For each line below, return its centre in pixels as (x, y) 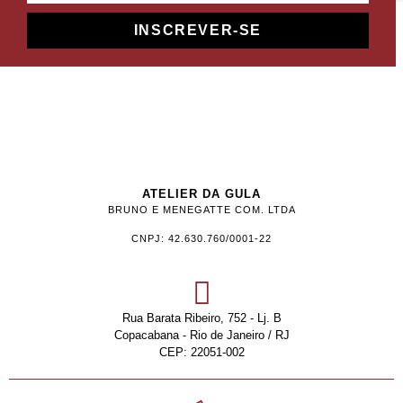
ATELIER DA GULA (201, 194)
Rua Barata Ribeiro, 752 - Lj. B (201, 318)
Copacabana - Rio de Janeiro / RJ (201, 336)
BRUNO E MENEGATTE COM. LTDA (201, 210)
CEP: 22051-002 (201, 353)
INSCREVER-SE (198, 31)
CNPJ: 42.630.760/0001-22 (201, 239)
